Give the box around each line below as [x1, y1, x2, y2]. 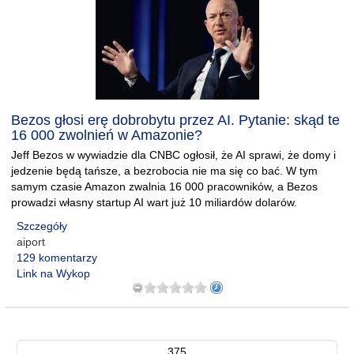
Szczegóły [17, 220, 67, 232]
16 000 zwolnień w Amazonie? [11, 127, 202, 143]
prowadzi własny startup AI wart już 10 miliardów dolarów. [11, 196, 297, 209]
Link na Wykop [17, 267, 90, 280]
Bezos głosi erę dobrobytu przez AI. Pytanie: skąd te [11, 112, 340, 128]
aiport [17, 235, 45, 248]
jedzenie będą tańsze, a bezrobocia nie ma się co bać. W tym [11, 164, 318, 177]
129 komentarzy [17, 251, 97, 264]
